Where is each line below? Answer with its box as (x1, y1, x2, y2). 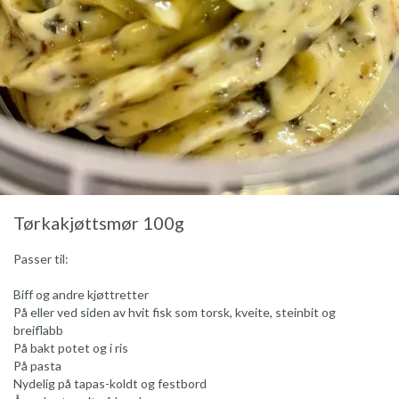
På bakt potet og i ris (13, 339, 128, 355)
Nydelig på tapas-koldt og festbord (13, 375, 207, 391)
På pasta (13, 357, 61, 373)
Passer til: (13, 250, 69, 266)
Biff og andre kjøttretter (13, 286, 149, 302)
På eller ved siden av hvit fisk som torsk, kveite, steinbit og (13, 304, 336, 320)
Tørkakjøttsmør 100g (13, 211, 184, 233)
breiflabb (13, 322, 63, 338)
